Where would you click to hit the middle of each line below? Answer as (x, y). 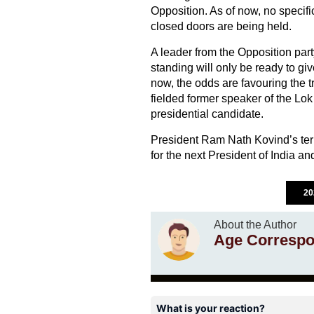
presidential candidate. (207, 114)
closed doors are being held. (221, 27)
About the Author (255, 225)
